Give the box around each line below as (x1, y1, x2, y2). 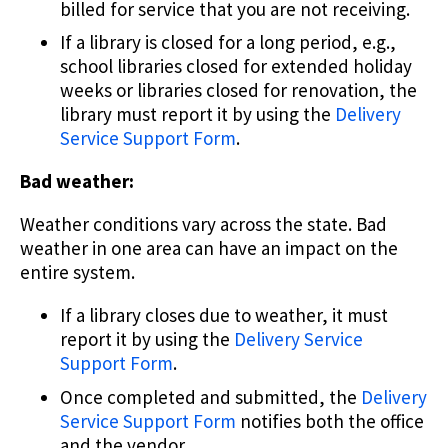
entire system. (20, 260, 135, 285)
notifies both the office (236, 408, 424, 433)
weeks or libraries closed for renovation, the (60, 78, 417, 103)
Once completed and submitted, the (60, 384, 361, 409)
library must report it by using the (60, 102, 335, 127)
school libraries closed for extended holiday (60, 54, 412, 79)
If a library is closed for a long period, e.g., (60, 30, 396, 55)
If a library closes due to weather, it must (60, 303, 388, 328)
